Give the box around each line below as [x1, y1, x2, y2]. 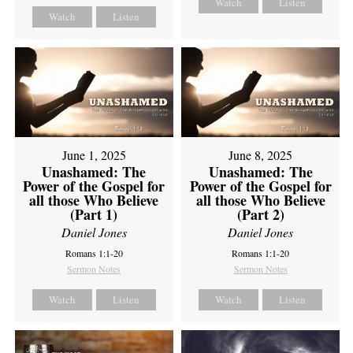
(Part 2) [236, 203, 284, 225]
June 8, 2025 [229, 146, 293, 163]
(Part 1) [70, 203, 118, 225]
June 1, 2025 [61, 146, 126, 163]
